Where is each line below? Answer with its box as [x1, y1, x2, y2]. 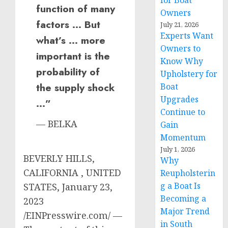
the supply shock [36, 80, 115, 95]
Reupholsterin [160, 167, 216, 179]
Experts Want [160, 30, 214, 41]
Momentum [160, 132, 206, 143]
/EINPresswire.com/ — [23, 209, 122, 221]
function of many [36, 1, 115, 16]
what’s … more [36, 33, 105, 47]
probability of [36, 64, 100, 79]
